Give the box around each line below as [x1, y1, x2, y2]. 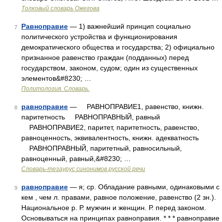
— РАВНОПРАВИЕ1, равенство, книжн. [68, 103, 204, 111]
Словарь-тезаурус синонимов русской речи [21, 166, 145, 172]
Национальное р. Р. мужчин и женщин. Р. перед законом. [21, 204, 206, 212]
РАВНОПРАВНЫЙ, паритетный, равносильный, [21, 144, 182, 152]
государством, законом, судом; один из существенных [21, 64, 198, 72]
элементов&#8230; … [21, 74, 91, 82]
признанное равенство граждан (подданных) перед [21, 54, 189, 61]
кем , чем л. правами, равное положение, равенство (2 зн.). [21, 193, 216, 201]
